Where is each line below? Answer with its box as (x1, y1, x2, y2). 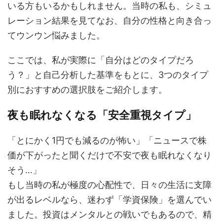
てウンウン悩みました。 (7, 30, 105, 40)
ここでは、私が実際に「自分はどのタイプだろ (7, 55, 194, 65)
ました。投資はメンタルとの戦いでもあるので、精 (7, 209, 212, 220)
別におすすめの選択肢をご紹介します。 (7, 84, 167, 95)
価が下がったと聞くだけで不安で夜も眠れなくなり (7, 150, 212, 160)
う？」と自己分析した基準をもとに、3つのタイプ (7, 70, 208, 80)
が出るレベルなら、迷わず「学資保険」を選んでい (7, 194, 212, 205)
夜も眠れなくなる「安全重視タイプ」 (7, 109, 196, 121)
